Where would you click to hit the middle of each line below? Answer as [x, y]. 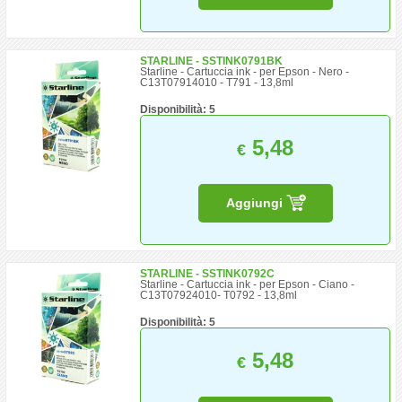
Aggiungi [255, 203]
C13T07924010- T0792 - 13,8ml [219, 295]
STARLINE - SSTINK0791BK [212, 61]
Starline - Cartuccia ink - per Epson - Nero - [245, 72]
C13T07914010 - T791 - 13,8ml [217, 83]
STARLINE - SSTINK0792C [208, 274]
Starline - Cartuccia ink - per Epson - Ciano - [248, 284]
